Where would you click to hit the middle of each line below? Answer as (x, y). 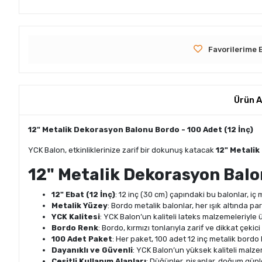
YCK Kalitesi (76, 217)
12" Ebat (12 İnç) (83, 195)
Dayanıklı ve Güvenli (92, 250)
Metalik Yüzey (80, 206)
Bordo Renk (75, 228)
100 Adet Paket (82, 239)
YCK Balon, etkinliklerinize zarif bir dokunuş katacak (122, 150)
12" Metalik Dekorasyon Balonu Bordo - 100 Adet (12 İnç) (141, 130)
